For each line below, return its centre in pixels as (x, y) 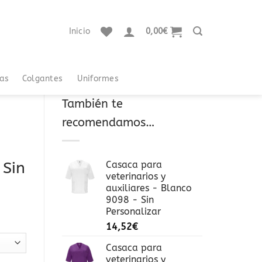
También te (92, 104)
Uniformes (98, 78)
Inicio (80, 31)
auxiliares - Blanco (149, 188)
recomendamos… (108, 123)
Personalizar (133, 212)
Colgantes (42, 78)
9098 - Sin (130, 200)
